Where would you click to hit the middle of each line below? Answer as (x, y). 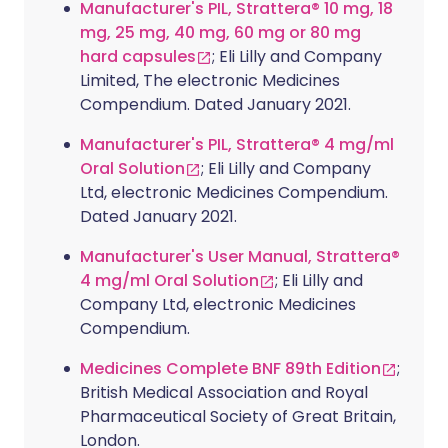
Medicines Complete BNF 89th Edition (230, 368)
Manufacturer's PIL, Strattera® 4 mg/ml (237, 144)
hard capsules (138, 56)
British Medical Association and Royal (224, 392)
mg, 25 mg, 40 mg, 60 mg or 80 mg (220, 32)
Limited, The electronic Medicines (210, 80)
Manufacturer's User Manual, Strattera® (240, 256)
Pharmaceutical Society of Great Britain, (238, 416)
